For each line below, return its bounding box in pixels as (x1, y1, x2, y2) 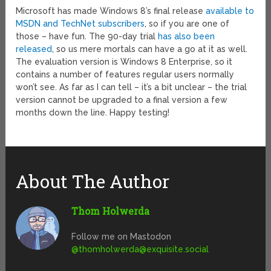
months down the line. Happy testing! (16, 108, 170, 118)
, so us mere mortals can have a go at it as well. (52, 44, 248, 54)
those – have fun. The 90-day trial (16, 31, 158, 42)
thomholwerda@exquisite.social (79, 244, 209, 255)
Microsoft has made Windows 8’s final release (16, 6, 206, 16)
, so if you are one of (145, 19, 230, 29)
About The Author (16, 169, 170, 194)
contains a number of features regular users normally (16, 70, 235, 80)
